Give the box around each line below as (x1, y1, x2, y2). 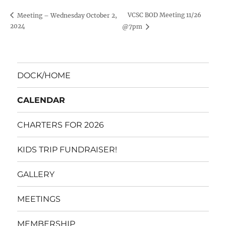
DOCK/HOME (17, 70, 71, 80)
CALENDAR (17, 95, 66, 105)
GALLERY (17, 169, 55, 179)
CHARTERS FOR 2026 (17, 120, 104, 130)
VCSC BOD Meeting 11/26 (128, 11, 202, 19)
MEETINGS (17, 194, 61, 204)
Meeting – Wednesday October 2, (16, 11, 117, 19)
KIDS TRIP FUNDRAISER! (17, 144, 118, 154)
